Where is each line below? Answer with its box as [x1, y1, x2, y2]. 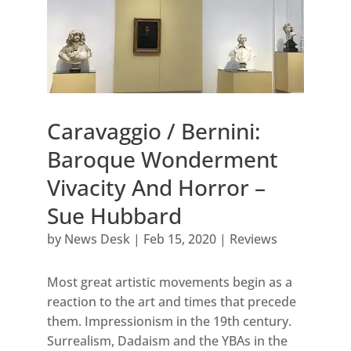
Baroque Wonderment [46, 144, 278, 175]
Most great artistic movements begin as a [46, 273, 292, 291]
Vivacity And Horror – [46, 172, 266, 203]
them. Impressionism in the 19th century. [46, 313, 291, 331]
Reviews [229, 230, 277, 248]
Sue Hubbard [46, 201, 182, 231]
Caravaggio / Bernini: [46, 116, 261, 147]
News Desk [63, 230, 130, 248]
